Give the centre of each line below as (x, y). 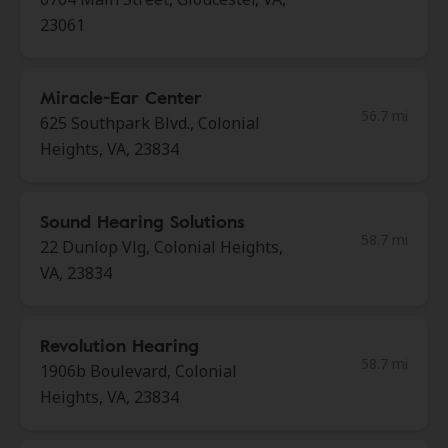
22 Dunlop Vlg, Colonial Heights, (161, 247)
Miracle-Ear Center (121, 97)
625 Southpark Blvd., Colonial (150, 123)
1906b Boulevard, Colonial (138, 371)
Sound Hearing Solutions (142, 221)
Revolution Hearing (119, 345)
